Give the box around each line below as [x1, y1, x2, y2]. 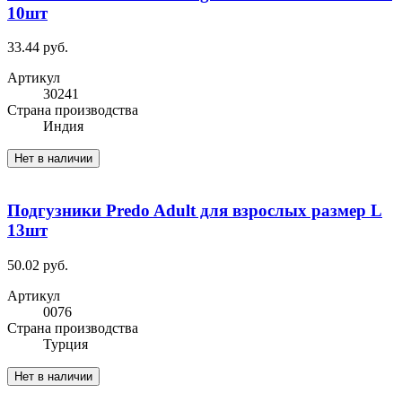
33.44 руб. [7, 39, 68, 56]
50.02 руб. [7, 257, 68, 273]
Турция [43, 336, 88, 352]
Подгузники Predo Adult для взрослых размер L [7, 201, 382, 221]
